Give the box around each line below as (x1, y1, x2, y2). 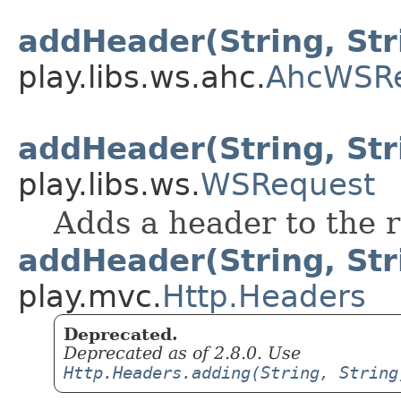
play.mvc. (18, 278, 162, 315)
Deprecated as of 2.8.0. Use (64, 344, 301, 363)
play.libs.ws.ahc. (18, 59, 266, 96)
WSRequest (200, 166, 375, 203)
